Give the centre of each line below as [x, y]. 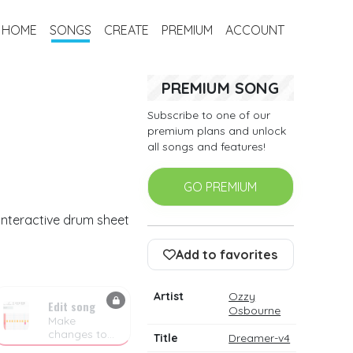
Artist [169, 296]
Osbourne [255, 310]
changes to [78, 334]
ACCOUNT [255, 30]
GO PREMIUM [221, 187]
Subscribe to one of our [209, 115]
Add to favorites [227, 255]
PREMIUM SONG [221, 88]
